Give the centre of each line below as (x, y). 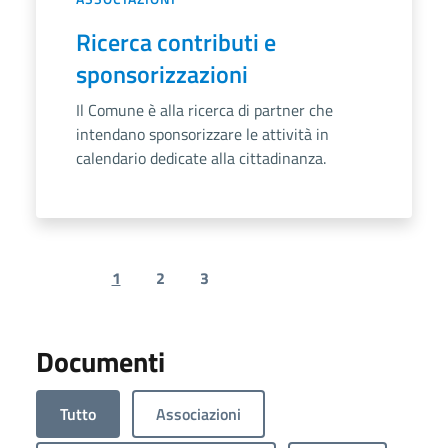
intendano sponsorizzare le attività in (202, 133)
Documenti (100, 361)
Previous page (112, 288)
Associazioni (198, 413)
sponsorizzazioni (162, 73)
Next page (290, 288)
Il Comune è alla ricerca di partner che (204, 109)
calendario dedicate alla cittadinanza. (201, 157)
